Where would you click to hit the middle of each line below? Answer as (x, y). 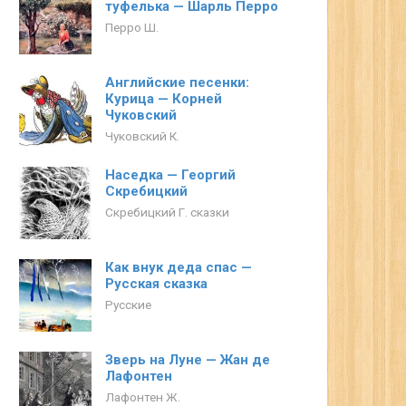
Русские (128, 304)
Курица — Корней (164, 99)
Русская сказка (156, 284)
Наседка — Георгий (170, 175)
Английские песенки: (177, 82)
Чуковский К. (142, 136)
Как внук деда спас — (179, 267)
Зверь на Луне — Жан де (188, 360)
